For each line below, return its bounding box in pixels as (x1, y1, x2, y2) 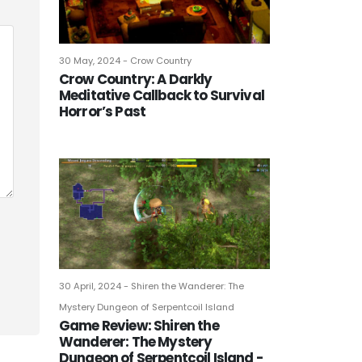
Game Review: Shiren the (59, 315, 219, 335)
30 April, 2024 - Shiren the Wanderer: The (59, 279, 244, 293)
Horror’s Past (59, 102, 146, 122)
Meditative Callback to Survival (59, 86, 264, 106)
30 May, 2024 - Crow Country (59, 54, 192, 68)
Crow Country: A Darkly (59, 69, 213, 90)
